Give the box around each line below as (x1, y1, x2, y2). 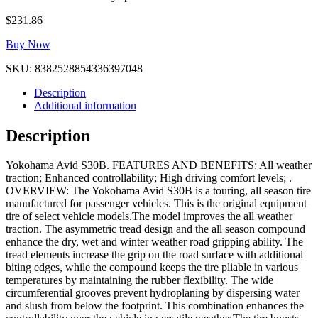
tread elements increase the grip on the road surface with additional (6, 248, 303, 261)
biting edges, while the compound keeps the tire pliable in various (6, 261, 298, 274)
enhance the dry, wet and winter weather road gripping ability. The (6, 236, 303, 248)
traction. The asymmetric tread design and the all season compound (6, 223, 305, 236)
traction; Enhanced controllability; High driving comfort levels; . (6, 172, 292, 185)
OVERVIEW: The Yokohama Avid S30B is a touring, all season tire (6, 185, 311, 197)
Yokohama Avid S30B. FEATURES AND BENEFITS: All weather (6, 159, 312, 172)
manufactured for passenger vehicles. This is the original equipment (6, 197, 307, 210)
